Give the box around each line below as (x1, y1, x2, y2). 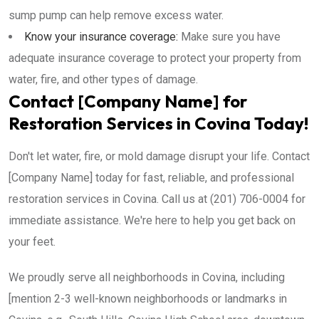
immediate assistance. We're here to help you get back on (9, 214, 296, 227)
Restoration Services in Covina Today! (9, 113, 308, 134)
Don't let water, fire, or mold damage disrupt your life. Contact (9, 150, 310, 163)
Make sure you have (178, 30, 281, 43)
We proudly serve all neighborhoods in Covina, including (9, 271, 285, 284)
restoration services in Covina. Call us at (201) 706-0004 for (9, 192, 305, 206)
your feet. (9, 235, 56, 249)
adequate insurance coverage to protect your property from (9, 51, 301, 65)
